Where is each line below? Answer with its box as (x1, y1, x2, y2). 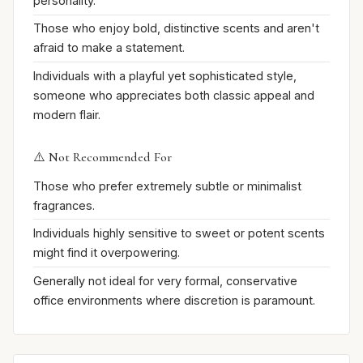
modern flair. (33, 108, 100, 122)
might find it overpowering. (33, 246, 180, 260)
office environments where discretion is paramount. (33, 293, 315, 307)
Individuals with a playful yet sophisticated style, (33, 69, 297, 83)
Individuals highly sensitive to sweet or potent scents (33, 226, 325, 241)
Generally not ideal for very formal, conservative (33, 273, 297, 288)
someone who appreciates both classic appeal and (33, 88, 314, 103)
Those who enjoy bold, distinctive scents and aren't (33, 21, 319, 36)
